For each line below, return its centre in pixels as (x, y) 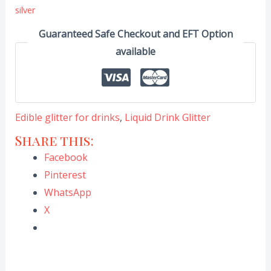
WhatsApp (67, 192)
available (135, 51)
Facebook (66, 157)
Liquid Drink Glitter (167, 117)
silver (25, 10)
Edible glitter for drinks (67, 117)
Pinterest (65, 175)
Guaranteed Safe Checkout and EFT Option (135, 34)
